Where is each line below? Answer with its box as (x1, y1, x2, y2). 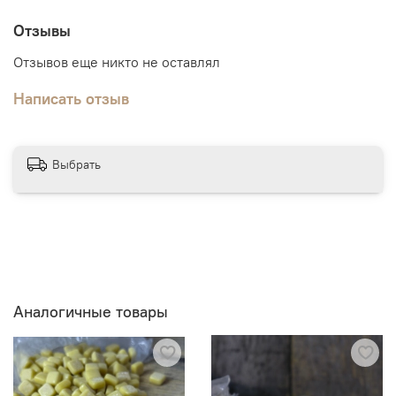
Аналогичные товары (13, 301, 168, 322)
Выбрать (52, 156, 101, 173)
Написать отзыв (13, 88, 129, 109)
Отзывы (13, 20, 71, 42)
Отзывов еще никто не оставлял (13, 52, 220, 71)
